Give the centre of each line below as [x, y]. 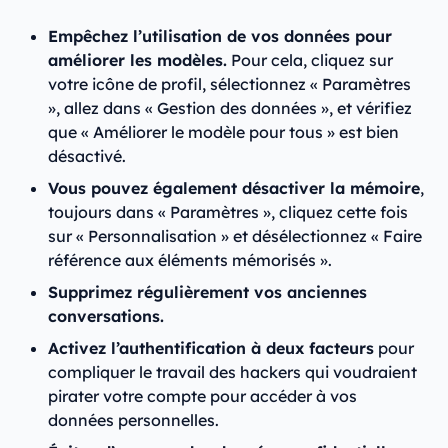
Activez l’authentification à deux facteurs [211, 348]
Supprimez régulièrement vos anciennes [207, 292]
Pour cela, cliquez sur [310, 60]
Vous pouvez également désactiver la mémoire [234, 188]
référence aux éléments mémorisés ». [194, 260]
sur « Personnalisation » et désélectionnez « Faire [235, 236]
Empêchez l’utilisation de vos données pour [220, 36]
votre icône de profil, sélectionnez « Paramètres [229, 84]
